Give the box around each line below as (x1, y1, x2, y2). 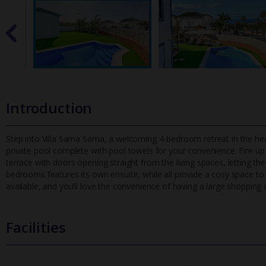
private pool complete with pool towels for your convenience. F (6, 145, 244, 157)
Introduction (6, 98, 93, 118)
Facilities (6, 217, 66, 237)
